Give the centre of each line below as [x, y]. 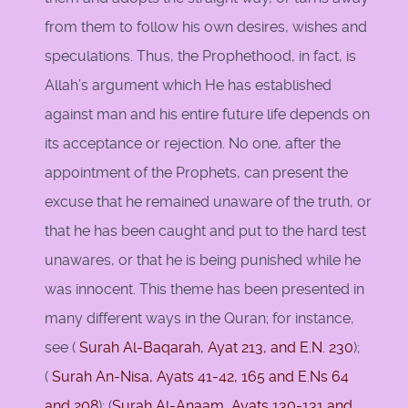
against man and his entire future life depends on [207, 115]
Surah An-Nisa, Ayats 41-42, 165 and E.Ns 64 [199, 377]
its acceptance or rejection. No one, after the [193, 144]
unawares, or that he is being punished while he [203, 260]
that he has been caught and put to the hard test [205, 231]
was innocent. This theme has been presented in [204, 290]
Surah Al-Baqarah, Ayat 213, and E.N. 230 [214, 348]
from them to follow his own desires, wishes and [206, 27]
